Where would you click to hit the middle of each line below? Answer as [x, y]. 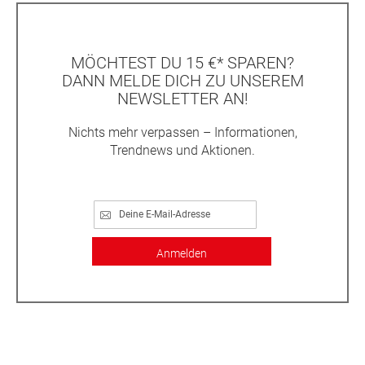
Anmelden [182, 253]
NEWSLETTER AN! [182, 98]
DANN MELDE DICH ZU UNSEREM [182, 80]
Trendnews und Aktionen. [182, 150]
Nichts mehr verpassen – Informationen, [182, 132]
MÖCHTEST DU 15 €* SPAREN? [182, 62]
